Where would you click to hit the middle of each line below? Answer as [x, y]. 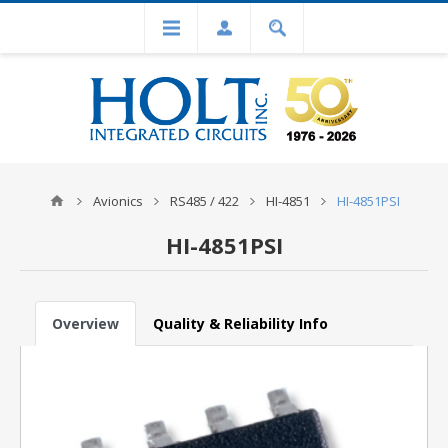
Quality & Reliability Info [240, 323]
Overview [85, 323]
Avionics [118, 201]
